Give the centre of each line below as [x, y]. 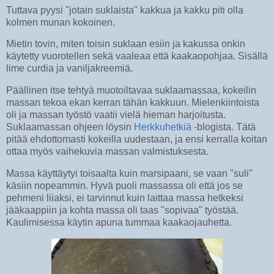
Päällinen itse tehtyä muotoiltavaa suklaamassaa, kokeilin [131, 91]
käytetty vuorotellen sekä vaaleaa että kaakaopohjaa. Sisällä [137, 56]
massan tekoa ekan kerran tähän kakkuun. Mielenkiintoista [133, 103]
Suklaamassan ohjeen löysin [70, 127]
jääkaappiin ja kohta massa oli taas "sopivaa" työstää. [122, 210]
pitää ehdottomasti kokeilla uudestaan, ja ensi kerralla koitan [137, 139]
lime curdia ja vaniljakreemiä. [69, 68]
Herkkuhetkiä [163, 127]
